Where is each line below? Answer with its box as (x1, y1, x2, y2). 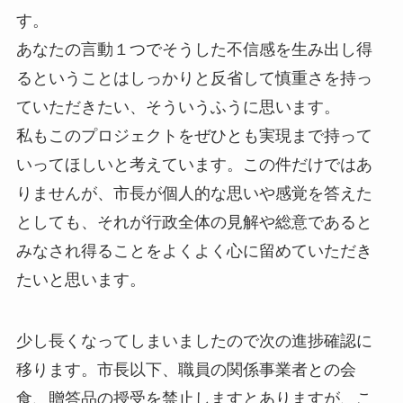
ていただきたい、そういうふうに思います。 (15, 97, 340, 116)
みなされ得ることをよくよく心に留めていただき (15, 241, 372, 260)
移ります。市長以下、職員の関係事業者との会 (15, 360, 356, 379)
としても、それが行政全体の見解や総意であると (15, 212, 372, 231)
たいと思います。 (15, 270, 146, 289)
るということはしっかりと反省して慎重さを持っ (15, 68, 372, 87)
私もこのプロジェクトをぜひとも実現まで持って (15, 126, 372, 145)
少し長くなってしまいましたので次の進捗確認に (15, 331, 372, 350)
